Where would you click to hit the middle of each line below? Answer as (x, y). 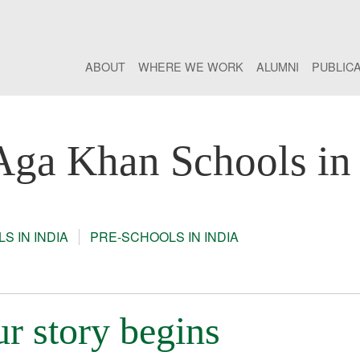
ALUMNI (278, 67)
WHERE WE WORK (191, 67)
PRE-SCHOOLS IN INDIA (164, 237)
